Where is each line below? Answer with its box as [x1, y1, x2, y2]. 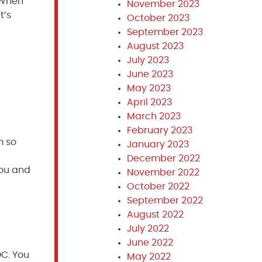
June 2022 [126, 238, 173, 247]
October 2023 [126, 13, 189, 23]
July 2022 [126, 224, 169, 233]
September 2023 [126, 27, 203, 37]
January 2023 [126, 140, 189, 149]
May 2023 [126, 84, 171, 93]
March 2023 [126, 112, 181, 121]
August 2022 [126, 210, 184, 219]
